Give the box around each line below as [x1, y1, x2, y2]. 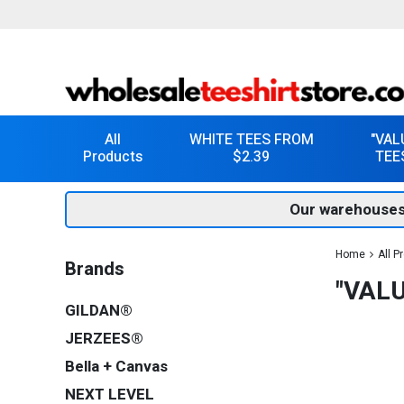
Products [83, 146, 143, 168]
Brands [65, 256, 124, 283]
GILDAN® [65, 299, 133, 322]
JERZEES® [65, 327, 143, 350]
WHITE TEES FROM [188, 129, 314, 151]
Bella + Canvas [65, 355, 168, 378]
